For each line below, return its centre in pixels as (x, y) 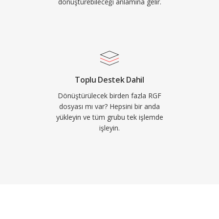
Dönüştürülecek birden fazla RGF (109, 96)
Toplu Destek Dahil (109, 80)
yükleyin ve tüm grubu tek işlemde (109, 117)
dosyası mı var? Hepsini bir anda (109, 106)
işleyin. (109, 128)
